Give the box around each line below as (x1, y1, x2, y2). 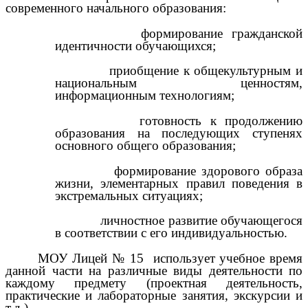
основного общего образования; (55, 137, 236, 153)
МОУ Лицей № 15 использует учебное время (38, 250, 302, 265)
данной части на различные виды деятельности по (5, 263, 302, 278)
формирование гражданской (141, 25, 303, 41)
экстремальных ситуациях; (55, 188, 203, 203)
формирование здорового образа (114, 163, 303, 178)
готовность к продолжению (140, 113, 303, 128)
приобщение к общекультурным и (104, 63, 303, 78)
